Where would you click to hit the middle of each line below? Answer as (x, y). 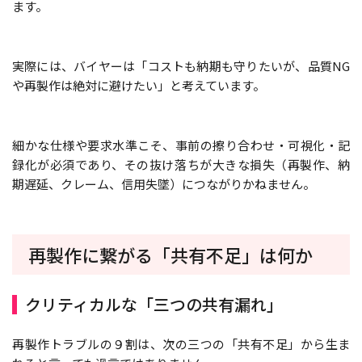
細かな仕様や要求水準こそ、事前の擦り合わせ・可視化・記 (181, 145)
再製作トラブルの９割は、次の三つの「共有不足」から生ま (181, 343)
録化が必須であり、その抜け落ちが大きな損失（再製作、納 (181, 164)
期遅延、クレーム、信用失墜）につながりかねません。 (164, 183)
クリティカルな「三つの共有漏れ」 (154, 304)
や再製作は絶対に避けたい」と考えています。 (139, 85)
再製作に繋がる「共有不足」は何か (170, 254)
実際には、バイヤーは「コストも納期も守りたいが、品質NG (181, 65)
